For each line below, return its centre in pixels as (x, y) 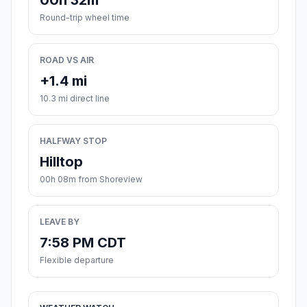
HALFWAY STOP (73, 141)
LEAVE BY (60, 222)
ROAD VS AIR (67, 60)
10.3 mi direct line (75, 99)
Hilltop (61, 162)
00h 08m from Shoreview (91, 180)
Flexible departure (77, 260)
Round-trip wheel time (85, 18)
